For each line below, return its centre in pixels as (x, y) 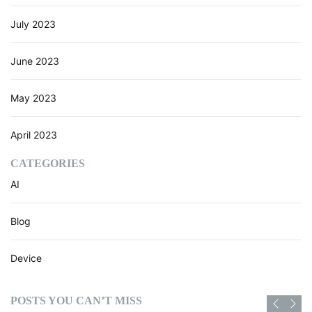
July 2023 (33, 24)
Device (26, 258)
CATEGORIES (48, 163)
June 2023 (35, 61)
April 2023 (34, 134)
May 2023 (33, 97)
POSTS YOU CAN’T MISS (76, 300)
